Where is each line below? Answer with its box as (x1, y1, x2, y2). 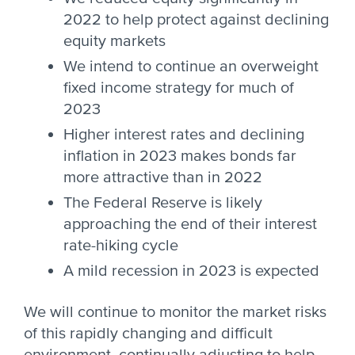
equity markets (63, 32, 166, 51)
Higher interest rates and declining (63, 125, 304, 144)
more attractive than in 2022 (63, 168, 262, 187)
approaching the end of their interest (63, 215, 317, 234)
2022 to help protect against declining (63, 10, 329, 29)
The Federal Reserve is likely (63, 193, 262, 212)
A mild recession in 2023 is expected (63, 261, 319, 281)
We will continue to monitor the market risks (24, 303, 326, 322)
